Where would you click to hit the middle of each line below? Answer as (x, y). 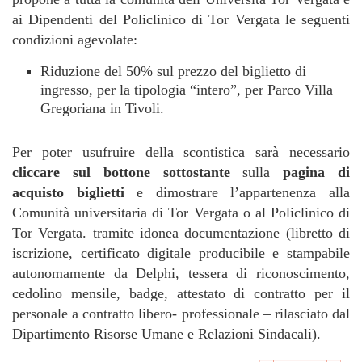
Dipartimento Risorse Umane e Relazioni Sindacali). (166, 333)
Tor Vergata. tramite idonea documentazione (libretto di (181, 232)
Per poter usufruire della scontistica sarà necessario (181, 152)
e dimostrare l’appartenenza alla (237, 192)
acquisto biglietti (68, 192)
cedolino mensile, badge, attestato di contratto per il (181, 293)
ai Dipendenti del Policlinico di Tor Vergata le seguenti (181, 19)
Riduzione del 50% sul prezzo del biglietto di (173, 71)
